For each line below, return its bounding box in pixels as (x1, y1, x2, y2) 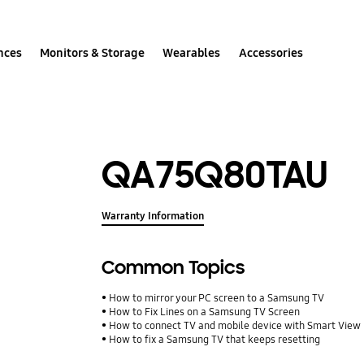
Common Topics (102, 256, 245, 280)
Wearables (162, 45, 221, 60)
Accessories (238, 45, 303, 60)
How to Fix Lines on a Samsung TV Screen (109, 305, 301, 319)
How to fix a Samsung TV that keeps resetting (109, 333, 321, 347)
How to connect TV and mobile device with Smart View (109, 319, 362, 333)
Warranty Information (102, 210, 205, 223)
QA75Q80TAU (102, 150, 328, 199)
